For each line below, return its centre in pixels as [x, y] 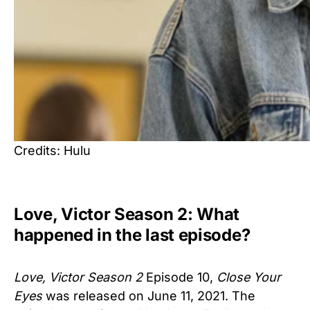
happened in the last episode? [134, 235]
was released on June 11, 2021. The [149, 296]
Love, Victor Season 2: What [127, 215]
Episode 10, [180, 277]
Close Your [249, 277]
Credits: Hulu [52, 151]
